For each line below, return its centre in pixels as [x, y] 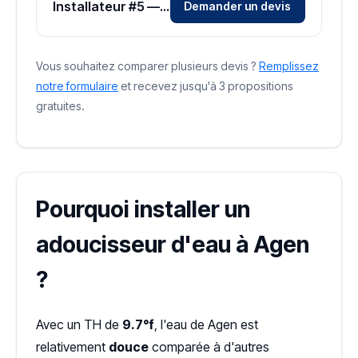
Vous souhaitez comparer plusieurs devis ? [147, 66]
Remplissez [289, 66]
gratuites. [60, 105]
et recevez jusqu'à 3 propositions [206, 86]
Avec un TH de [79, 324]
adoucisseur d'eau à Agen [173, 244]
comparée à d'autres [209, 346]
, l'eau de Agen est [206, 324]
